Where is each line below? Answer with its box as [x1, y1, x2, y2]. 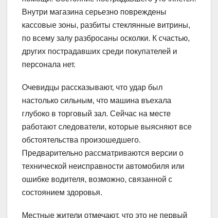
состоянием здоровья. [22, 188, 102, 197]
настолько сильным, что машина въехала [22, 96, 171, 105]
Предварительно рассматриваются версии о [22, 149, 183, 158]
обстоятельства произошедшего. [22, 136, 141, 145]
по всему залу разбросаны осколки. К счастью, [22, 34, 190, 43]
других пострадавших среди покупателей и [22, 47, 177, 56]
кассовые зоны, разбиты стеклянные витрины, [22, 21, 190, 30]
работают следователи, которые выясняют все [22, 123, 192, 131]
